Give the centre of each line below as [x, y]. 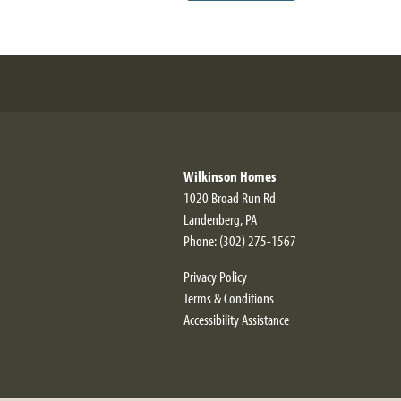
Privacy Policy [215, 276]
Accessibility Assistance [236, 319]
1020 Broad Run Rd [230, 197]
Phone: [201, 240]
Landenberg [212, 219]
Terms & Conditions [229, 298]
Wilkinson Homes [230, 176]
